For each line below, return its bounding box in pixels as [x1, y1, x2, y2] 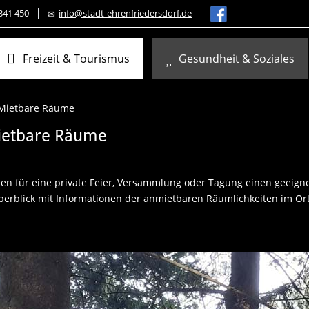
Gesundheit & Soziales [179, 51, 295, 66]
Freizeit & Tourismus [23, 51, 130, 66]
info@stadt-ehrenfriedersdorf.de [59, 7, 192, 19]
